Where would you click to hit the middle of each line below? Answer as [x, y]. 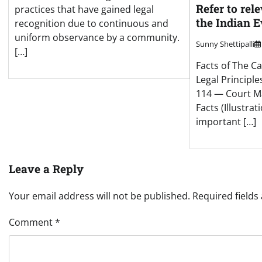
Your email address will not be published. [99, 196]
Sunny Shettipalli [225, 44]
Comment [32, 223]
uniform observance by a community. [97, 38]
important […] [226, 122]
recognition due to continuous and [92, 24]
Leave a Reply [46, 169]
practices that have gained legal [84, 10]
